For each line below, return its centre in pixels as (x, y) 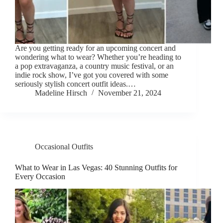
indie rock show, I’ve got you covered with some (92, 75)
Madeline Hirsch (61, 93)
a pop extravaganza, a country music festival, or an (94, 66)
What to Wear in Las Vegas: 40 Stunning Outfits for (96, 168)
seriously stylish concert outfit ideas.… (75, 84)
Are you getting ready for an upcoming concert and (95, 48)
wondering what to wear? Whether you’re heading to (98, 57)
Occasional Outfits (64, 147)
